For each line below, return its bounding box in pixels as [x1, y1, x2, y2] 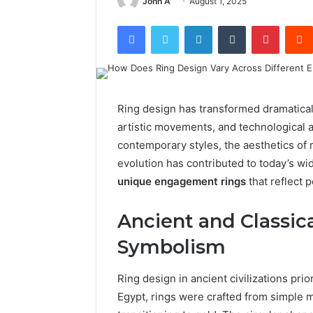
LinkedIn [212, 20, 248, 31]
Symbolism [117, 235, 226, 259]
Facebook [145, 20, 187, 31]
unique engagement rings [117, 175, 246, 189]
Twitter [178, 20, 209, 31]
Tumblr [245, 20, 275, 31]
